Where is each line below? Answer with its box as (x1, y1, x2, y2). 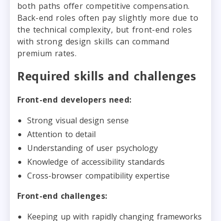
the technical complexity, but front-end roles (17, 24, 192, 35)
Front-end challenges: (17, 190, 108, 201)
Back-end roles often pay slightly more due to (17, 12, 198, 23)
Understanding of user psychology (27, 142, 158, 153)
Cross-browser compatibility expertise (27, 170, 170, 181)
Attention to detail (27, 128, 96, 140)
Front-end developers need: (17, 94, 132, 105)
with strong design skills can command (17, 36, 170, 47)
